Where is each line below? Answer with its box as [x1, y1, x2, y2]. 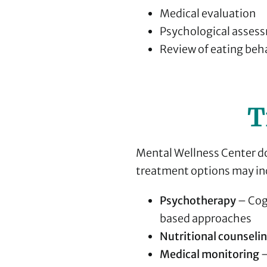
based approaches [159, 212, 252, 226]
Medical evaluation [159, 7, 256, 21]
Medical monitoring [159, 247, 259, 262]
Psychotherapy [159, 194, 236, 208]
